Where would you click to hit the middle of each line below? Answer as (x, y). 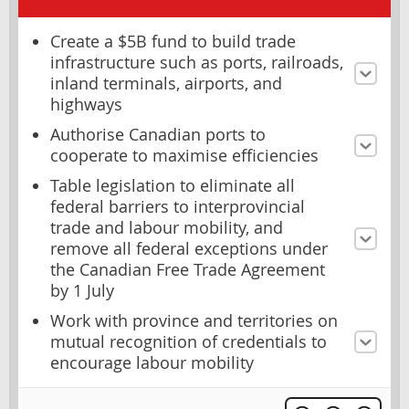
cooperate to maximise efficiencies (184, 156)
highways (86, 105)
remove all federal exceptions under (189, 249)
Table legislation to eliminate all (173, 186)
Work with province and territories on (194, 321)
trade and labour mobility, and (167, 228)
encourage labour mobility (152, 363)
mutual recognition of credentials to (189, 342)
